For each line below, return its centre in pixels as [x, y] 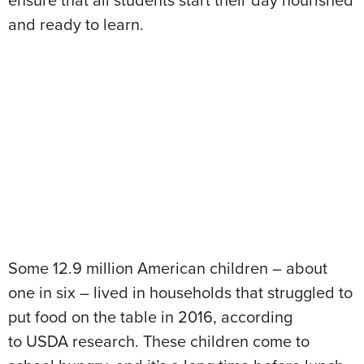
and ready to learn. [76, 24]
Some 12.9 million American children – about [168, 268]
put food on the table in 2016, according [150, 317]
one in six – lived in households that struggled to [180, 292]
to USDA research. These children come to [159, 341]
